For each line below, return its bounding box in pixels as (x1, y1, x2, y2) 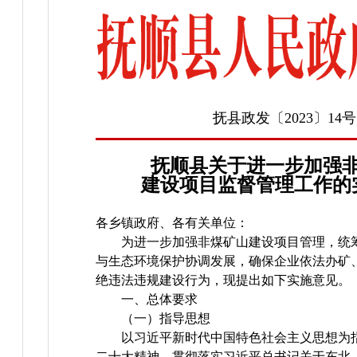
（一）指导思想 (121, 312, 211, 326)
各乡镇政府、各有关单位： (96, 216, 249, 230)
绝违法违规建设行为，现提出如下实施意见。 (96, 273, 351, 288)
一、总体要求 (121, 292, 198, 307)
